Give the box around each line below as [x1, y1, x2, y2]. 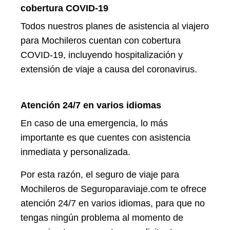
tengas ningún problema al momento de [21, 212, 183, 223]
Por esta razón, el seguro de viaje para [21, 169, 179, 180]
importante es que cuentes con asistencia [21, 132, 190, 143]
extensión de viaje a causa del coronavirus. [21, 64, 197, 74]
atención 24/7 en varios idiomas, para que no [21, 198, 205, 208]
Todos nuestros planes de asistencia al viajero [21, 21, 209, 31]
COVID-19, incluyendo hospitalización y [21, 49, 183, 60]
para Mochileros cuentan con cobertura [21, 35, 181, 46]
